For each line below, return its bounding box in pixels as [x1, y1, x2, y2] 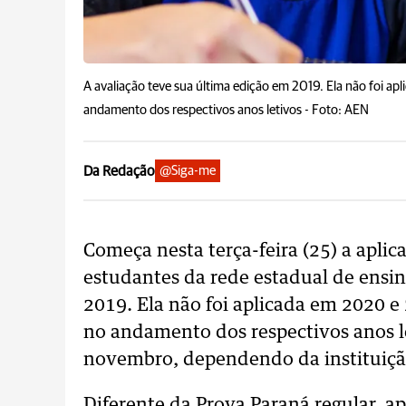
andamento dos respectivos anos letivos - [83, 103, 312, 117]
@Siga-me [159, 164, 216, 178]
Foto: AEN [312, 103, 369, 117]
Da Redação [83, 163, 155, 179]
